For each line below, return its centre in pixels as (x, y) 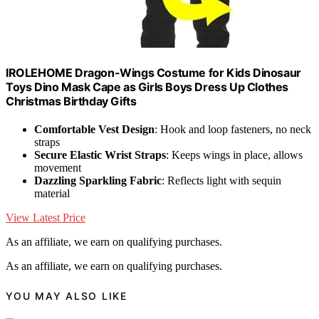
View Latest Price (46, 218)
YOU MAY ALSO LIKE (67, 296)
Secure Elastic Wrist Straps (100, 155)
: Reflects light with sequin (221, 181)
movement (58, 168)
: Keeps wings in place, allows (234, 155)
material (52, 194)
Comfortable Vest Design (94, 130)
